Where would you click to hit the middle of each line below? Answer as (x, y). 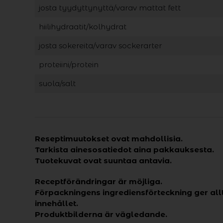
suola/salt (57, 83)
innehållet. (56, 203)
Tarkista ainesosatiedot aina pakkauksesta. (124, 150)
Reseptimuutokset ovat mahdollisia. (109, 139)
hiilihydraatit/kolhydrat (82, 27)
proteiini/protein (68, 64)
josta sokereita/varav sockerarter (100, 46)
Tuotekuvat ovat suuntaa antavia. (103, 161)
